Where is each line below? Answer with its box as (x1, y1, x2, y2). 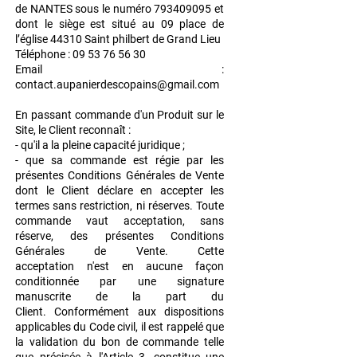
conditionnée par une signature (15, 275, 224, 288)
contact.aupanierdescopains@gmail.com (15, 78, 219, 92)
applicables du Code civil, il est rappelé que (15, 320, 224, 334)
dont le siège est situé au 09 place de (15, 18, 224, 31)
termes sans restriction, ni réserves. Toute (15, 199, 224, 213)
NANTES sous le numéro (29, 2, 155, 16)
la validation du (15, 335, 101, 349)
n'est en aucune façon (86, 260, 224, 273)
